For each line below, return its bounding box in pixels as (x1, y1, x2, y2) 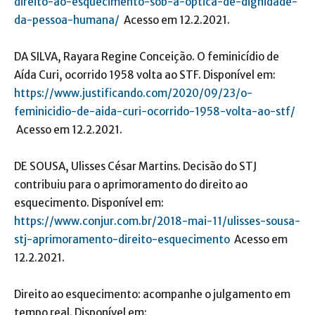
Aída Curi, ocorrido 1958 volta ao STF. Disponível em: (14, 68, 276, 82)
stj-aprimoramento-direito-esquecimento (14, 233, 230, 247)
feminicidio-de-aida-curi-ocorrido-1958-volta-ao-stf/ (14, 105, 295, 119)
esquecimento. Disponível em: (14, 196, 164, 210)
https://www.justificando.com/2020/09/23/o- (14, 86, 252, 101)
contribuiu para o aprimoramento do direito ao (14, 178, 247, 192)
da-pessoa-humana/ (14, 13, 120, 27)
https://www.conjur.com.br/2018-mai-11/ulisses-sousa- (14, 214, 300, 229)
